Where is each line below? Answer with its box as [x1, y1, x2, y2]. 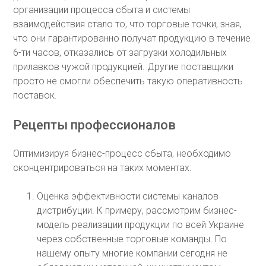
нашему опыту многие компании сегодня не [37, 248, 228, 259]
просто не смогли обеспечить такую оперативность [13, 75, 243, 87]
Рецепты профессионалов [13, 118, 176, 132]
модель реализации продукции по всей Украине [37, 219, 245, 230]
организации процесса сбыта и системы [13, 4, 191, 15]
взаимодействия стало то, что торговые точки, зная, [13, 18, 242, 30]
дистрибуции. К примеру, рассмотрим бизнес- [37, 205, 237, 216]
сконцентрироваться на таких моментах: [13, 162, 192, 173]
